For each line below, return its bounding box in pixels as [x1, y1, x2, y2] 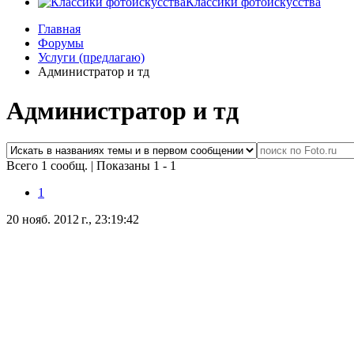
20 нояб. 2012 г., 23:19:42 [6, 213, 139, 227]
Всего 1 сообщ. [6, 159, 91, 173]
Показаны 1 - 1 [96, 159, 176, 173]
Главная [38, 22, 81, 36]
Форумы [38, 36, 84, 51]
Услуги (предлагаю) [38, 51, 145, 65]
